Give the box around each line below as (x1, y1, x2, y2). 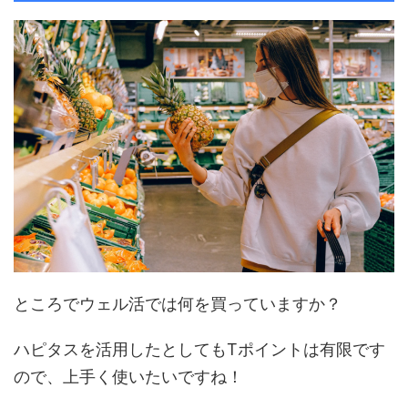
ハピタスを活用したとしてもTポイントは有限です (14, 340, 385, 360)
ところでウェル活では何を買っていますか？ (14, 294, 342, 314)
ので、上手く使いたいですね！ (14, 367, 243, 387)
